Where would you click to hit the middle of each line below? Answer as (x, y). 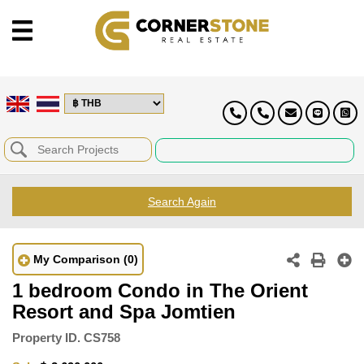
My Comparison (77, 259)
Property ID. (46, 337)
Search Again (182, 201)
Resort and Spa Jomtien (124, 311)
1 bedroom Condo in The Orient (160, 290)
